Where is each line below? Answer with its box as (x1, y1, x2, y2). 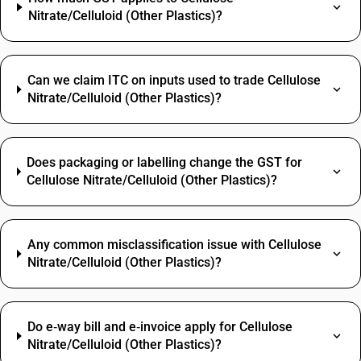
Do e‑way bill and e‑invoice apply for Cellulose (27, 319, 293, 334)
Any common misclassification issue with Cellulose (27, 237, 322, 252)
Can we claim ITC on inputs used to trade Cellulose (27, 73, 321, 88)
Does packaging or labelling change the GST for (27, 155, 303, 170)
